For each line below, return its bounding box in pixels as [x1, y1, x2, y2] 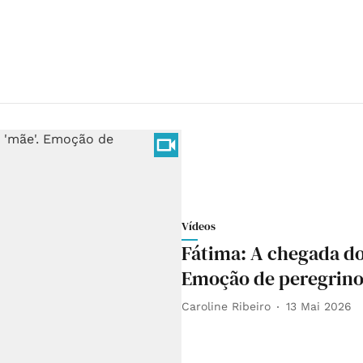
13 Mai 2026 [286, 300, 352, 314]
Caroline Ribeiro [181, 300, 271, 314]
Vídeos [181, 217, 216, 234]
